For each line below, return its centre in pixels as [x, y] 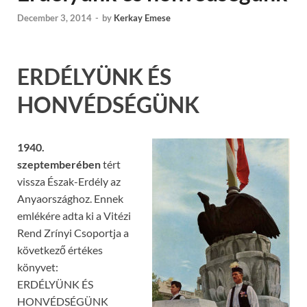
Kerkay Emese [142, 17]
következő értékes [60, 250]
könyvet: [38, 267]
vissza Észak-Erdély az [69, 182]
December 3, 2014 [54, 17]
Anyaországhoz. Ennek [70, 199]
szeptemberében [59, 164]
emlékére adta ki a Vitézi [74, 216]
